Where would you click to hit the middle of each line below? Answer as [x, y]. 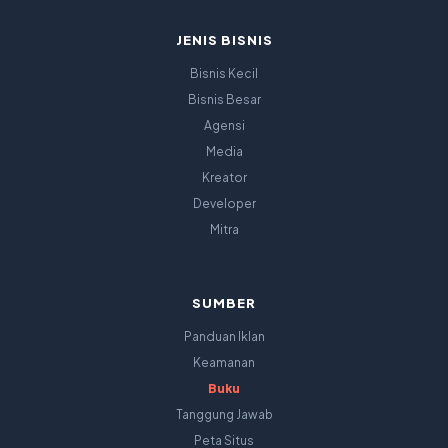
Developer [224, 204]
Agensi [224, 126]
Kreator [224, 178]
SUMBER [224, 303]
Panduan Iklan [224, 337]
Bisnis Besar [224, 100]
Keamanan [224, 363]
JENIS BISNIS [224, 40]
